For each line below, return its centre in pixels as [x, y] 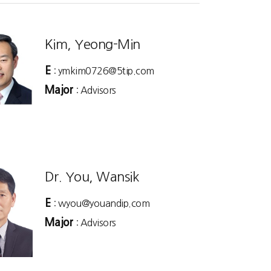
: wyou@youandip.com [100, 203]
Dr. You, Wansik [92, 176]
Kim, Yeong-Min [92, 44]
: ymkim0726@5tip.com [103, 71]
